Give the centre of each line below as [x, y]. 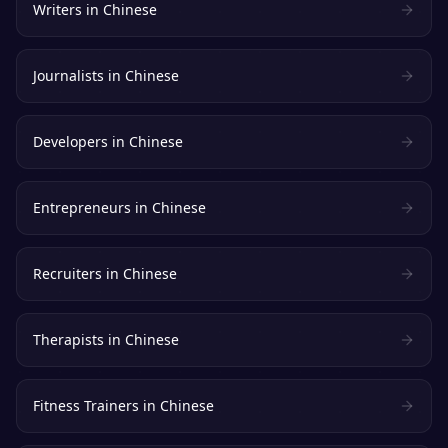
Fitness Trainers [86, 405]
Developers [70, 141]
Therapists [68, 339]
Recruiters [67, 273]
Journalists [68, 75]
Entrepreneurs [82, 207]
